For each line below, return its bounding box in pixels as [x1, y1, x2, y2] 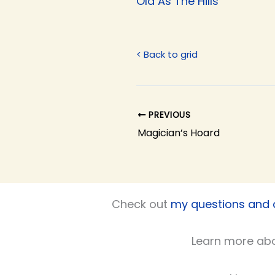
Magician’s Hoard [137, 125, 220, 140]
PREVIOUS [145, 109, 191, 121]
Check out [112, 196, 171, 212]
